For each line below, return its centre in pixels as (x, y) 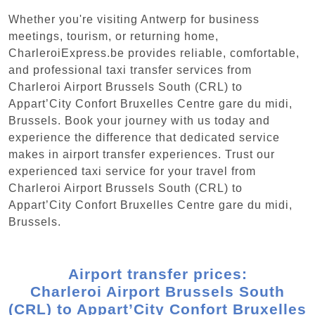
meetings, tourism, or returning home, (114, 36)
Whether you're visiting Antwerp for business (134, 19)
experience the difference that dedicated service (144, 137)
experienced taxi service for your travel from (132, 171)
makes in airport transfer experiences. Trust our (142, 154)
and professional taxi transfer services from (130, 70)
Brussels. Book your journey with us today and (139, 120)
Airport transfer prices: (157, 274)
